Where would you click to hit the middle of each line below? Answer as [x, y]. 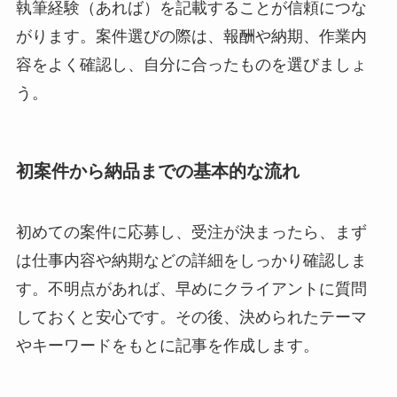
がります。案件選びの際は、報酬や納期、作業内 [191, 36]
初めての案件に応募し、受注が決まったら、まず [191, 233]
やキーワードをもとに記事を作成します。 [167, 346]
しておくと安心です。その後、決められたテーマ [191, 318]
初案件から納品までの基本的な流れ [157, 171]
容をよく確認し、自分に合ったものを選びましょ [191, 64]
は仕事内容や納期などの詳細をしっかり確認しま [191, 261]
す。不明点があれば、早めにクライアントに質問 [191, 289]
